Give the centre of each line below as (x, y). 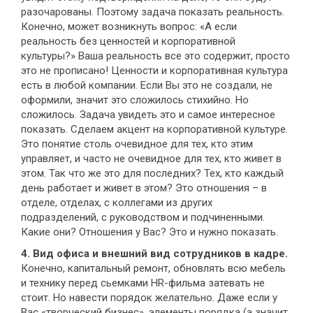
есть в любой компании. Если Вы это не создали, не (147, 86)
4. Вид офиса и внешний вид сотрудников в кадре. (154, 254)
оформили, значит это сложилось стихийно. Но (135, 100)
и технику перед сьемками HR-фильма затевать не (143, 283)
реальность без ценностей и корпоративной (128, 42)
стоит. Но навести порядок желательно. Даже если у (149, 298)
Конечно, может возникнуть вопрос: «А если (129, 27)
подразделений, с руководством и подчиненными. (143, 218)
